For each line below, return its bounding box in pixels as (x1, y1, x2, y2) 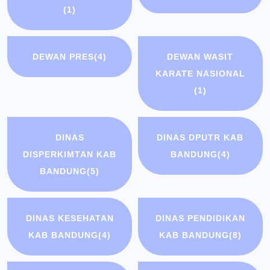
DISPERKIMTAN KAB (23, 149, 117, 160)
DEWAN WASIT (167, 52, 234, 62)
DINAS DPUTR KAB (157, 133, 244, 143)
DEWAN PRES (33, 52, 95, 62)
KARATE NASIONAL (155, 69, 245, 79)
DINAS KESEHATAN (25, 213, 114, 224)
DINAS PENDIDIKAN (155, 213, 245, 224)
